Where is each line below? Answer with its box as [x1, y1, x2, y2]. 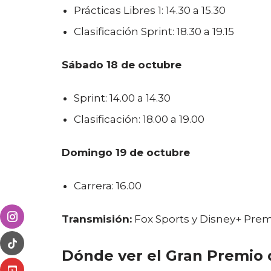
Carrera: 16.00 [74, 180, 142, 192]
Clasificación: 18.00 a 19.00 [74, 113, 204, 125]
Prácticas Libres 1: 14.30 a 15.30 [74, 4, 226, 16]
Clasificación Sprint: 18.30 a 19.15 [74, 25, 234, 38]
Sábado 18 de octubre [62, 59, 181, 71]
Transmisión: [62, 213, 132, 225]
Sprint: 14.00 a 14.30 [74, 92, 171, 104]
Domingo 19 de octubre [62, 146, 190, 158]
